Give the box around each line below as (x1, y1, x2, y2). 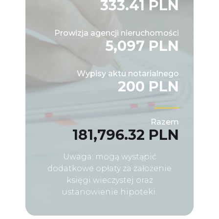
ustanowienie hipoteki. (62, 187, 157, 197)
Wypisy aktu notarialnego (77, 68, 179, 78)
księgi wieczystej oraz (66, 175, 153, 185)
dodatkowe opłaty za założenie (47, 163, 172, 173)
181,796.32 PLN (72, 126, 179, 143)
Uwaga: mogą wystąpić (63, 152, 156, 161)
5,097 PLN (105, 37, 179, 54)
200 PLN (118, 77, 179, 95)
